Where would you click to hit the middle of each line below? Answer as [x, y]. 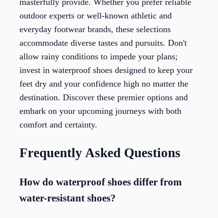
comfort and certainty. [58, 125]
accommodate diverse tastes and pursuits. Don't [103, 43]
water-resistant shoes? [68, 198]
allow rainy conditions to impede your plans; [99, 57]
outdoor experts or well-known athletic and [96, 16]
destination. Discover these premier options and [104, 98]
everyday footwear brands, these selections [95, 29]
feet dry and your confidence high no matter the [104, 84]
